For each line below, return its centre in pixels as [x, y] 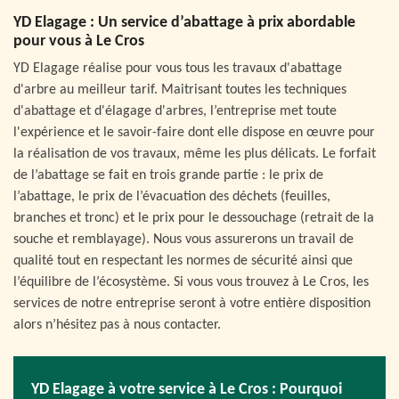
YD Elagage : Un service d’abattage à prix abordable [184, 23]
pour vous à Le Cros [79, 41]
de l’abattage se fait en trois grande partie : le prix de [168, 175]
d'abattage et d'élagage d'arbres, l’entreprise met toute [175, 111]
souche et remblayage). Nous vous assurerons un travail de [183, 240]
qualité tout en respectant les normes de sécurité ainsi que [183, 261]
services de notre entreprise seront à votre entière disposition [192, 304]
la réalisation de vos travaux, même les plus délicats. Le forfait [195, 154]
